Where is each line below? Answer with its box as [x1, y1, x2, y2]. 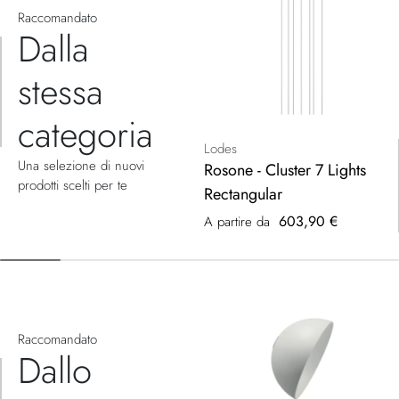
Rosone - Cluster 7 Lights [204, 158, 366, 182]
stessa [18, 65, 103, 118]
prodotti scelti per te [18, 175, 127, 195]
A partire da [204, 211, 270, 232]
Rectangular [204, 182, 282, 206]
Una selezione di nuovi [18, 155, 144, 175]
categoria [18, 108, 153, 160]
